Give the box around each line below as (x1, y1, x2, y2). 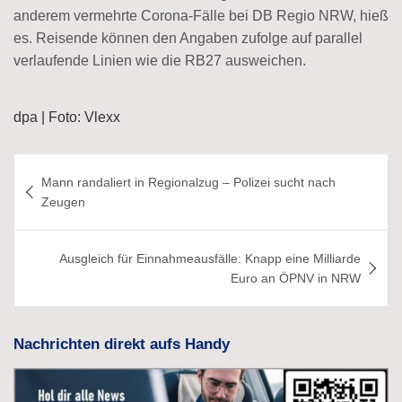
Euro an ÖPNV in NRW (231, 270, 361, 285)
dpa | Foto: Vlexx (13, 109, 120, 125)
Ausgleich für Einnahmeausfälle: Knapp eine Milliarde (59, 250, 361, 266)
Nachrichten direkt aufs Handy (13, 335, 230, 353)
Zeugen (41, 194, 85, 209)
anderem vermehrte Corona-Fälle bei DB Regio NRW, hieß (13, 7, 389, 23)
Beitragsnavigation (13, 153, 200, 179)
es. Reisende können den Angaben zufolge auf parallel (13, 30, 363, 46)
